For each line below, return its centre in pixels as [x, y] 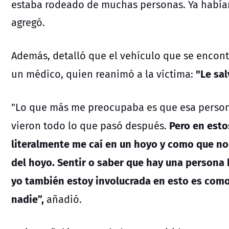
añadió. [64, 199]
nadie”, [28, 199]
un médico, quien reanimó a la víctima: [102, 74]
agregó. [28, 22]
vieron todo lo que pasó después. [89, 126]
